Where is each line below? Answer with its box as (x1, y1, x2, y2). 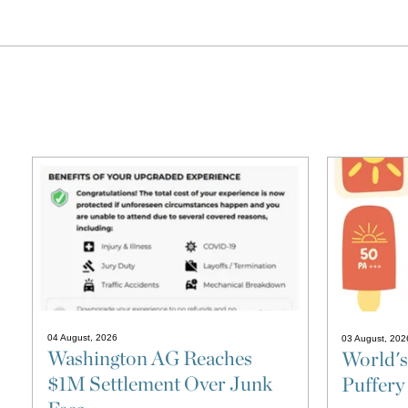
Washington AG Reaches (46, 346, 252, 371)
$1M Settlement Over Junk (46, 372, 272, 396)
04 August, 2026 (46, 332, 117, 343)
